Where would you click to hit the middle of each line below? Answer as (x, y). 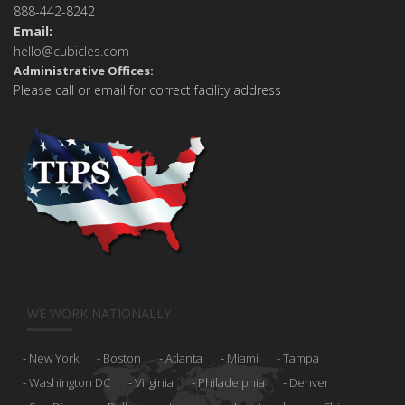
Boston (122, 358)
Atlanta (184, 358)
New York (54, 358)
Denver (309, 382)
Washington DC (70, 382)
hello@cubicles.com (71, 51)
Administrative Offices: (84, 70)
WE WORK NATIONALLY (99, 313)
